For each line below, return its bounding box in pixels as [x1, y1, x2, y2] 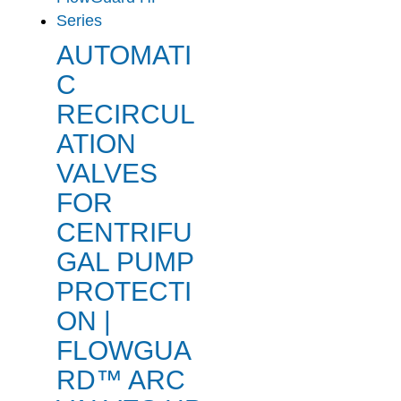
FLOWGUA [55, 336, 192, 366]
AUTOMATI [55, 40, 192, 71]
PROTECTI [55, 277, 192, 307]
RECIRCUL [55, 99, 195, 130]
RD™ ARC [55, 365, 185, 396]
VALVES [55, 158, 158, 189]
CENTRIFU [55, 218, 192, 248]
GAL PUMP [55, 247, 193, 277]
